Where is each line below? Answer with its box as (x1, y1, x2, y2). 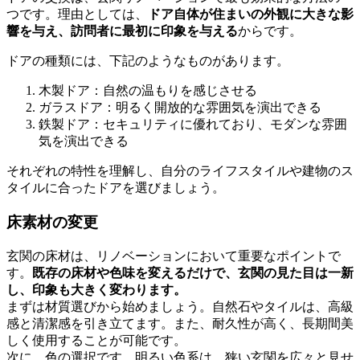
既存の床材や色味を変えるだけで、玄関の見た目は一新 (32, 265, 354, 280)
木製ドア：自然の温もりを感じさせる (39, 84, 257, 98)
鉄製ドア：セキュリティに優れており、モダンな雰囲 (39, 117, 347, 132)
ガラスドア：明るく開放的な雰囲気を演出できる (39, 100, 321, 115)
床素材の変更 (6, 214, 98, 231)
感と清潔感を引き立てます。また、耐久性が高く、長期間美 (6, 316, 354, 330)
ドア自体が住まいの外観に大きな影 (148, 7, 354, 22)
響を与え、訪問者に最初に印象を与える (6, 24, 238, 39)
